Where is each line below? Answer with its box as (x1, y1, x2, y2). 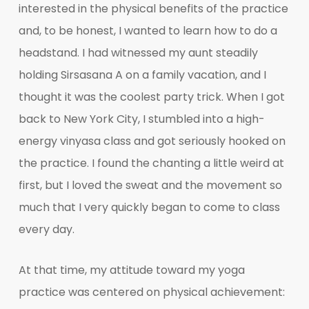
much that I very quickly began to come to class (18, 199, 280, 215)
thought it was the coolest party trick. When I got (18, 88, 285, 105)
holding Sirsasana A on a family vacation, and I (18, 66, 266, 83)
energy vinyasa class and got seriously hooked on (18, 132, 286, 149)
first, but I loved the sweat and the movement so (18, 177, 282, 193)
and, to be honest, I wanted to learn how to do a (18, 22, 277, 39)
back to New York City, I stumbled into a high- (18, 110, 265, 127)
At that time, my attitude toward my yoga (18, 261, 245, 278)
